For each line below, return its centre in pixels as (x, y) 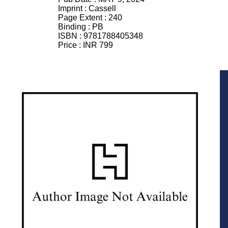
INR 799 (98, 45)
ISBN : (71, 36)
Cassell (102, 8)
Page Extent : (83, 17)
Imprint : (73, 8)
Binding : (75, 26)
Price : (70, 45)
